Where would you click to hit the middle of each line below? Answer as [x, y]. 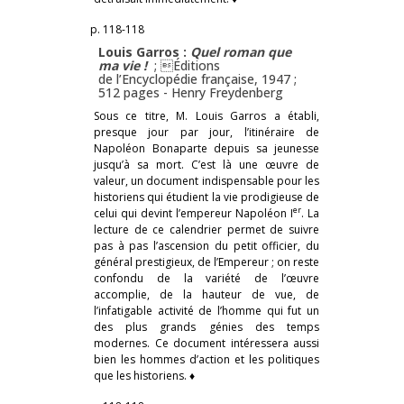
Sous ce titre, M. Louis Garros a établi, [207, 115]
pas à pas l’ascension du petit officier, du [207, 245]
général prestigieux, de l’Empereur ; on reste [207, 262]
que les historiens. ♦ [144, 375]
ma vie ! [123, 65]
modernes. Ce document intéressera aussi [207, 343]
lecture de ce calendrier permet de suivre [207, 229]
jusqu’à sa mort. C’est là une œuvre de [207, 164]
